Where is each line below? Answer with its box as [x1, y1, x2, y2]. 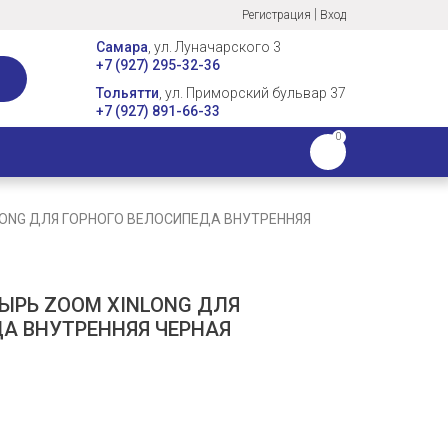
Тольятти [96, 84, 159, 101]
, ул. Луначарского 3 [148, 38, 281, 55]
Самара [96, 38, 148, 55]
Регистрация [242, 8, 311, 22]
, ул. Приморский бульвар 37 [159, 84, 346, 101]
